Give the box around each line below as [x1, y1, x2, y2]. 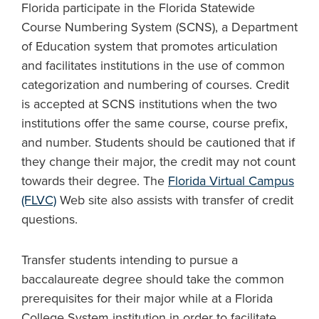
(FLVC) [21, 192, 56, 208]
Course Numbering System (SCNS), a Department [21, 19, 298, 35]
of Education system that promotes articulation [21, 38, 278, 54]
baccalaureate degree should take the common [21, 271, 284, 287]
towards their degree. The [21, 173, 168, 189]
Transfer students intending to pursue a [21, 252, 238, 268]
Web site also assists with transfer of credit [56, 192, 293, 208]
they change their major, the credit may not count [21, 154, 296, 169]
